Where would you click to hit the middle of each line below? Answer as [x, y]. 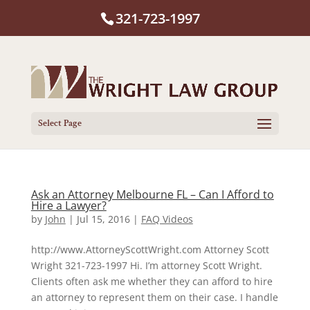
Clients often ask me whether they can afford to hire [152, 281]
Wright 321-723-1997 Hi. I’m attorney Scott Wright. [146, 265]
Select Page [60, 123]
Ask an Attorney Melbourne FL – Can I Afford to [152, 194]
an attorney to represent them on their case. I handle [154, 297]
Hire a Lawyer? [69, 205]
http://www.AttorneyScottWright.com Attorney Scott [150, 249]
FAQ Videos [167, 219]
